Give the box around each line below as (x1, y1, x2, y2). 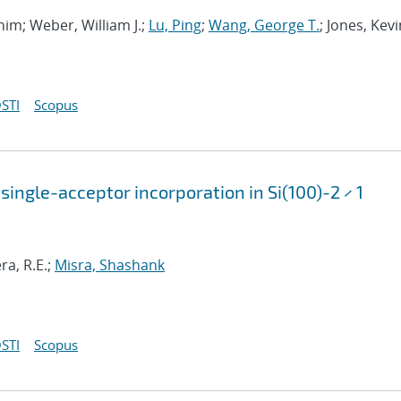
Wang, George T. (209, 15, 320, 35)
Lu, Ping (149, 15, 201, 35)
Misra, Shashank (55, 255, 165, 275)
